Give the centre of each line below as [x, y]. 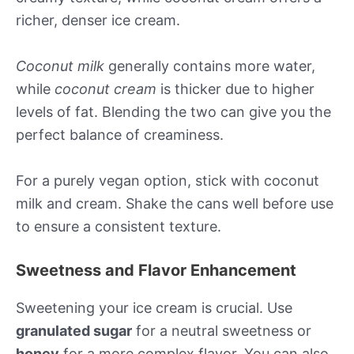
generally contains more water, [210, 66]
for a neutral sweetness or [222, 331]
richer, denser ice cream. [98, 21]
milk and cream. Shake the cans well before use [175, 203]
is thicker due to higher [235, 88]
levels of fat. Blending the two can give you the [173, 111]
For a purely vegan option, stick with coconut [168, 180]
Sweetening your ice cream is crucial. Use [154, 308]
